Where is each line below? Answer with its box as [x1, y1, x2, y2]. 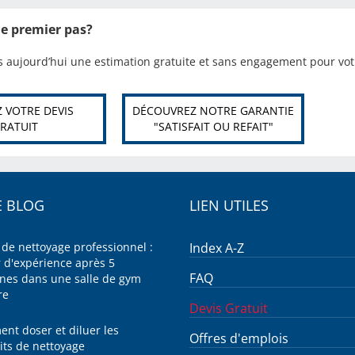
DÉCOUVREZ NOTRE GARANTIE [132, 103, 294, 118]
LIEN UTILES [189, 196, 269, 215]
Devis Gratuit [189, 300, 268, 317]
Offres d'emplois [189, 330, 288, 347]
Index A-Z [189, 239, 244, 257]
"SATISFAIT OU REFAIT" [153, 119, 273, 134]
